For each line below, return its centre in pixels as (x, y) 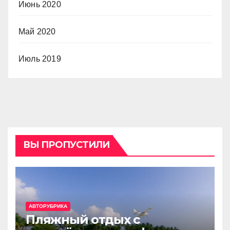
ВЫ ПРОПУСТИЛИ (66, 145)
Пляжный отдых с (83, 219)
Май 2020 (37, 32)
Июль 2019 (40, 59)
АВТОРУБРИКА (48, 206)
